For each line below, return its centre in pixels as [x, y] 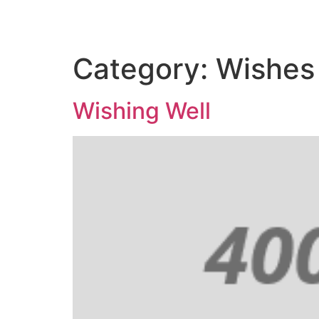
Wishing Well [142, 111]
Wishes [265, 69]
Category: [144, 69]
